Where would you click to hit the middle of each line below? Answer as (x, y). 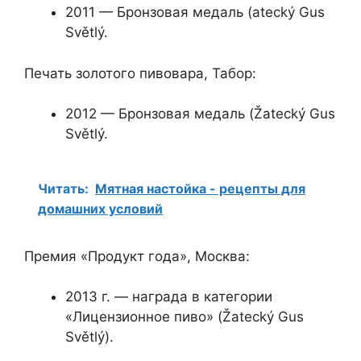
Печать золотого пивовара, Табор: (140, 73)
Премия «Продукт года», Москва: (137, 256)
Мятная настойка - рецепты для (200, 188)
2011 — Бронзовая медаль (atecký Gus (195, 12)
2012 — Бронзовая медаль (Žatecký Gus (200, 114)
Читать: (63, 188)
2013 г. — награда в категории (169, 297)
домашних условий (100, 208)
